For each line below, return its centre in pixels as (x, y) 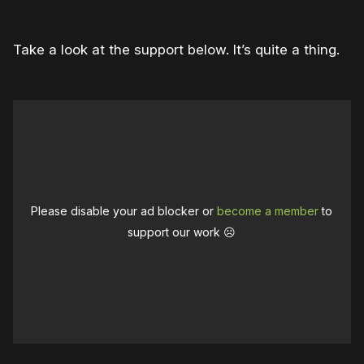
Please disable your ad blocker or (124, 211)
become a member (268, 211)
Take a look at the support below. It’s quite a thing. (176, 50)
